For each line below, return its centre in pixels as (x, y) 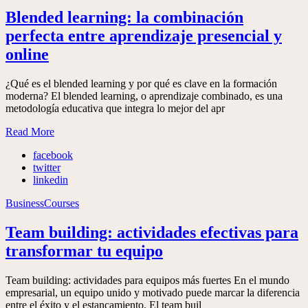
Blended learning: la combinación (124, 18)
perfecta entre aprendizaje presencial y (144, 36)
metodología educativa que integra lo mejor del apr (115, 109)
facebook (53, 155)
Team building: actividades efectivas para (152, 233)
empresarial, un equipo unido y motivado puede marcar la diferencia (153, 293)
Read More (30, 132)
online (27, 55)
